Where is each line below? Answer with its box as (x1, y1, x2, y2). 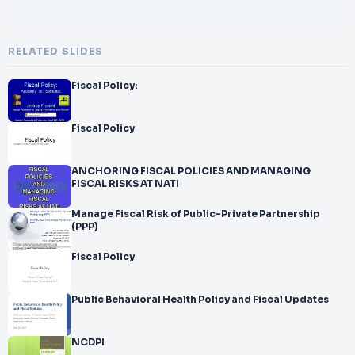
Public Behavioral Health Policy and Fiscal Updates (71, 294, 329, 305)
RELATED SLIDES (8, 45, 103, 58)
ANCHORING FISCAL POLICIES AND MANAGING (71, 166, 311, 177)
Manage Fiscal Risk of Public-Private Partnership (71, 208, 320, 219)
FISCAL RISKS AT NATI (71, 178, 179, 189)
